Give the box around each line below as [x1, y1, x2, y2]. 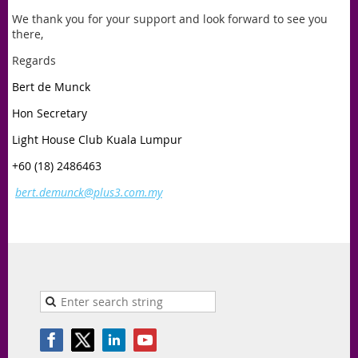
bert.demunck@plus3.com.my [15, 184, 162, 200]
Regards [12, 52, 56, 68]
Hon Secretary [12, 105, 87, 121]
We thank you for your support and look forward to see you [12, 10, 328, 26]
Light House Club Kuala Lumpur [12, 131, 182, 147]
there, [12, 26, 43, 42]
